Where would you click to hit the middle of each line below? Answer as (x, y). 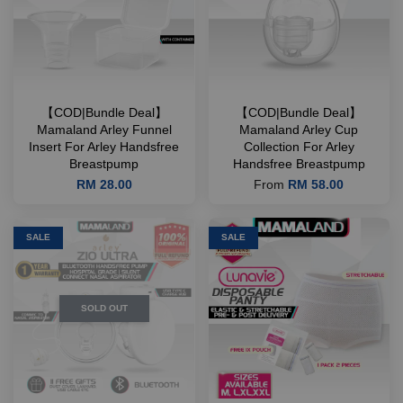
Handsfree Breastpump (299, 164)
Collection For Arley (299, 147)
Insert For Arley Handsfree (104, 147)
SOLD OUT (104, 308)
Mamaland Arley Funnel (104, 130)
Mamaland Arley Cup (299, 130)
